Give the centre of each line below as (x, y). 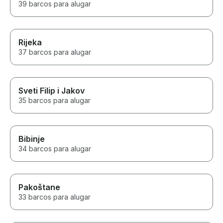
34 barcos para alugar (55, 149)
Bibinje (32, 139)
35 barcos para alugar (55, 101)
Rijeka (30, 43)
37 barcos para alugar (55, 52)
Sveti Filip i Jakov (52, 91)
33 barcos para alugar (55, 197)
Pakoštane (39, 187)
